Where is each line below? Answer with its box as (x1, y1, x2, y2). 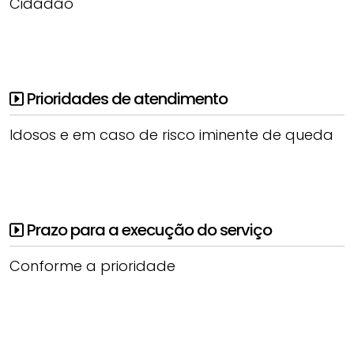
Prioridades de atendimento (23, 88, 228, 110)
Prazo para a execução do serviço (23, 219, 272, 241)
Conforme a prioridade (9, 256, 175, 276)
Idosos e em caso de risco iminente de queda (9, 125, 333, 145)
